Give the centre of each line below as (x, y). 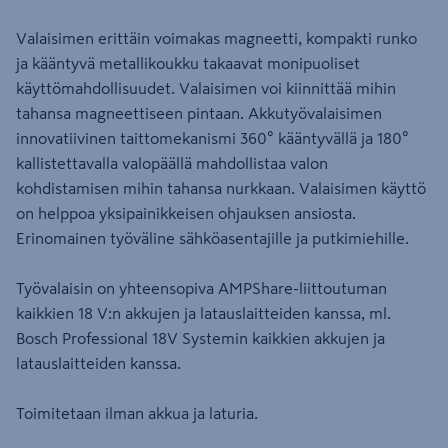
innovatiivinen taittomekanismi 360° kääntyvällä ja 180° (212, 138)
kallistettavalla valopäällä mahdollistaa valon (172, 163)
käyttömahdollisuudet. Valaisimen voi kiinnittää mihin (206, 88)
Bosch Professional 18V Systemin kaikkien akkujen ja (200, 338)
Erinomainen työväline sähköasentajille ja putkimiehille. (212, 238)
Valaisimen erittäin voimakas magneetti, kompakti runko (216, 38)
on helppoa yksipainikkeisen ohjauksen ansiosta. (186, 213)
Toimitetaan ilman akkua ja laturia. (137, 413)
